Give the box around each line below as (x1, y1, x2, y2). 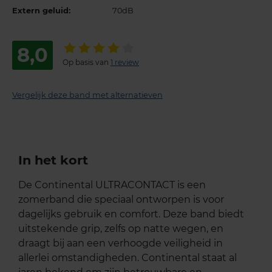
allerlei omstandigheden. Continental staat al (18, 251, 237, 263)
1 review (110, 57, 139, 67)
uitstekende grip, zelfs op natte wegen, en (18, 222, 223, 234)
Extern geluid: (12, 5, 70, 15)
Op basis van (63, 57, 110, 67)
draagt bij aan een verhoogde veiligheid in (18, 237, 223, 249)
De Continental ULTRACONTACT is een (18, 178, 206, 191)
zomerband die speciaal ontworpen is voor (18, 193, 224, 205)
